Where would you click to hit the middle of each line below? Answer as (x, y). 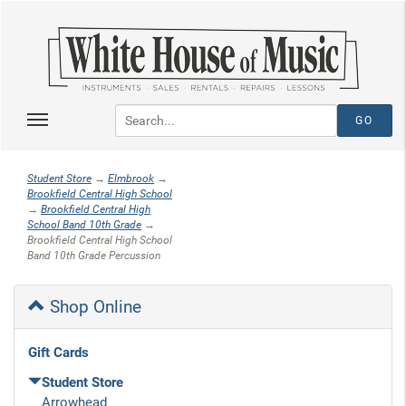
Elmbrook (131, 179)
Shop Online (93, 307)
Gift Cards (58, 353)
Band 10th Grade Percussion (94, 256)
